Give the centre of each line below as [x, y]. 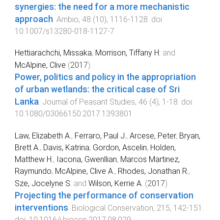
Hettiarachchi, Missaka [53, 53]
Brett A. [27, 148]
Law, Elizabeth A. [43, 136]
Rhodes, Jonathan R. [153, 171]
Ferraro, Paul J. [100, 136]
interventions [41, 208]
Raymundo [33, 171]
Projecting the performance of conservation [104, 196]
